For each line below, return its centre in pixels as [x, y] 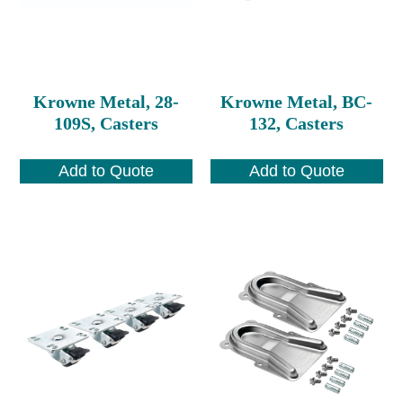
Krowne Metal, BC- [297, 101]
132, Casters [297, 123]
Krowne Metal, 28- [107, 101]
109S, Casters [107, 123]
